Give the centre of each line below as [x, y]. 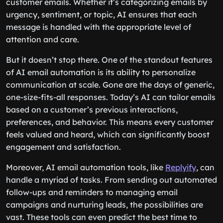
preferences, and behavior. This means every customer [110, 122]
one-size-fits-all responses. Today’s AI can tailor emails [111, 97]
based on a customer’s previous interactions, [92, 110]
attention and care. [43, 39]
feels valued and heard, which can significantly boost [108, 134]
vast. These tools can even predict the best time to [102, 217]
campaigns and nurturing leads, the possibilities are [105, 205]
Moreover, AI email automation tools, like [86, 167]
